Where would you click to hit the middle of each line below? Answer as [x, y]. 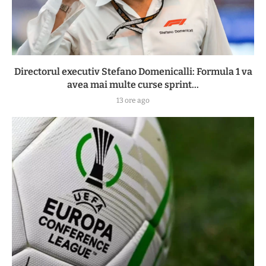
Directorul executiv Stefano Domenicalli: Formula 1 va [133, 71]
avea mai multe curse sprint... [133, 84]
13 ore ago [133, 100]
